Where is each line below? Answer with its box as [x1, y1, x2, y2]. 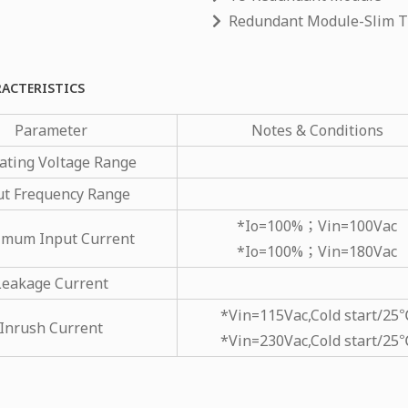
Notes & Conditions [250, 119, 383, 140]
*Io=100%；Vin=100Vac [237, 215, 397, 236]
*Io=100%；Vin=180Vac [237, 240, 397, 261]
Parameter [14, 119, 87, 140]
